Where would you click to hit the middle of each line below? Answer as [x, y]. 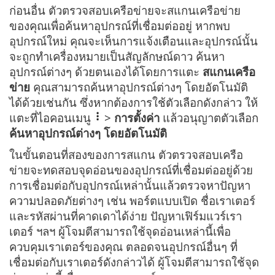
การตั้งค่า [137, 118]
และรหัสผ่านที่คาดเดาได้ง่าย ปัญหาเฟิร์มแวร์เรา [126, 216]
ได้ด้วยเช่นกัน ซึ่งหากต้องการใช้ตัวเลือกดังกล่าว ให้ [134, 103]
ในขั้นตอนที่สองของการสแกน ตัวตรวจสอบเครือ [126, 155]
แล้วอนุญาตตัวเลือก [209, 118]
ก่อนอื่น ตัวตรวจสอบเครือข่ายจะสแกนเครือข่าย [125, 10]
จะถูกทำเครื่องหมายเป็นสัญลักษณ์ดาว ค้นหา [117, 56]
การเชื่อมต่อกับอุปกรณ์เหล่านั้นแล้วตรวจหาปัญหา [130, 185]
